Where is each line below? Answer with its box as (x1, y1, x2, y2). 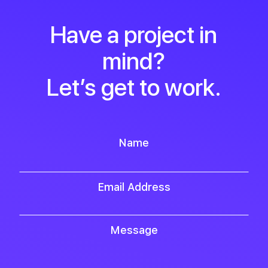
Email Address (97, 180, 170, 193)
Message (109, 223, 158, 236)
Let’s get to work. (45, 72, 221, 102)
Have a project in (50, 20, 217, 49)
